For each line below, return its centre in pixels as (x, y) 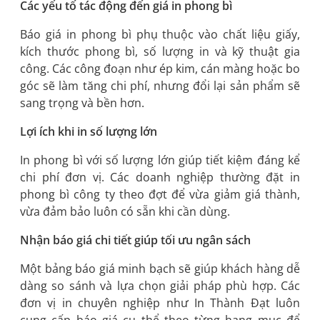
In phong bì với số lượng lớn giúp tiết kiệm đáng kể (160, 160)
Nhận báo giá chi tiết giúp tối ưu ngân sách (135, 240)
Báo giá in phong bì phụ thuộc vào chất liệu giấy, (160, 34)
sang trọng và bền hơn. (82, 102)
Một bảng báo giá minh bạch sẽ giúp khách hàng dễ (160, 268)
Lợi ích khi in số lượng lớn (89, 131)
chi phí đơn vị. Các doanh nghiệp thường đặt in (160, 177)
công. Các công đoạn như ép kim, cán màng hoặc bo (160, 68)
